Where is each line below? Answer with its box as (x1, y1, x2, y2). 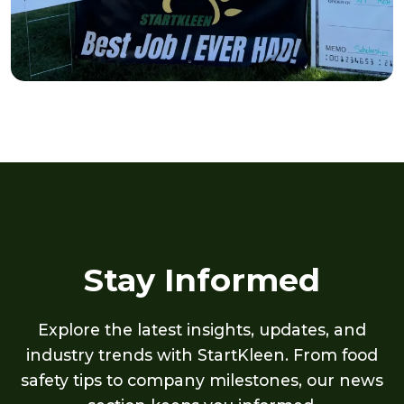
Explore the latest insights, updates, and (38, 320, 366, 340)
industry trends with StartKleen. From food (26, 345, 378, 365)
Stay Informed (84, 261, 320, 300)
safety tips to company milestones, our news (21, 371, 383, 390)
